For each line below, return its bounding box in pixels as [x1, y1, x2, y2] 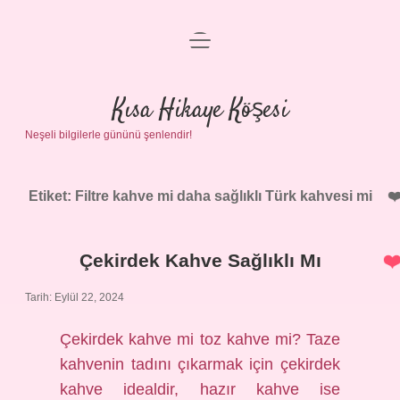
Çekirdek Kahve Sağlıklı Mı [79, 250, 321, 271]
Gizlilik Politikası [146, 87, 254, 102]
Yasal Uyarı [162, 129, 238, 145]
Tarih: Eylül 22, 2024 [25, 291, 124, 304]
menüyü [188, 31, 239, 46]
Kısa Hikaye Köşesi [112, 93, 288, 129]
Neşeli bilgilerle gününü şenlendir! [25, 129, 192, 141]
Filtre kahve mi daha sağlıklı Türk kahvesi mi [74, 188, 372, 204]
